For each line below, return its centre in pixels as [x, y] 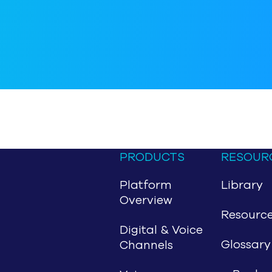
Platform [145, 185]
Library [242, 185]
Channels [146, 246]
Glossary [246, 245]
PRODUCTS [152, 158]
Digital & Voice [161, 230]
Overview [146, 201]
